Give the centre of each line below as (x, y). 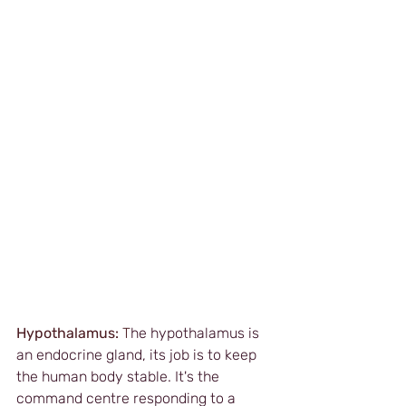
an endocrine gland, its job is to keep (138, 354)
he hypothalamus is (197, 333)
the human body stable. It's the (120, 376)
